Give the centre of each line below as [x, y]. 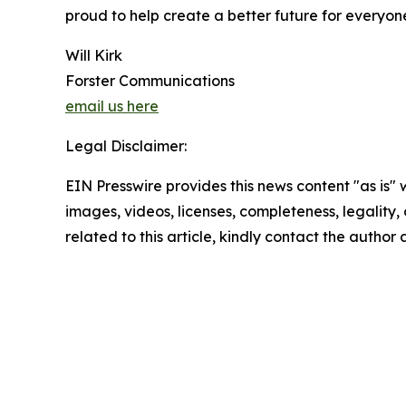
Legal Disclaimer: [126, 145]
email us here [112, 106]
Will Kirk [94, 55]
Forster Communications [150, 80]
